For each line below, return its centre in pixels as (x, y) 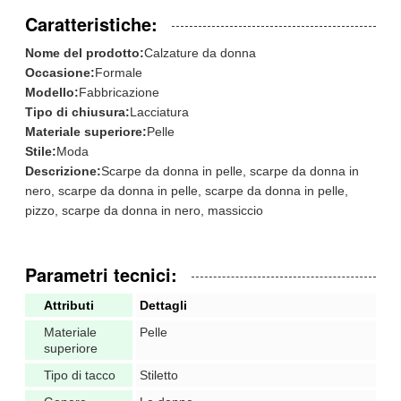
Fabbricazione (119, 92)
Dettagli (163, 305)
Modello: (52, 92)
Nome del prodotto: (85, 52)
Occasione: (60, 72)
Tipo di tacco (80, 375)
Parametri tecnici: (101, 274)
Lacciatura (159, 111)
